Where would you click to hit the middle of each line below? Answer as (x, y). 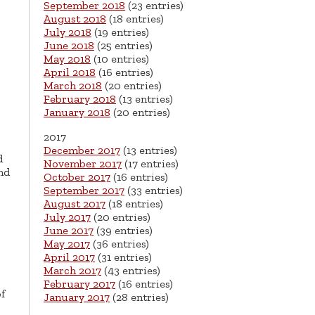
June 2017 (69, 231)
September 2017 (84, 191)
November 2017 (83, 164)
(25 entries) (123, 46)
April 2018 (70, 72)
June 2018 (69, 46)
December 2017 (82, 150)
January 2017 (77, 297)
